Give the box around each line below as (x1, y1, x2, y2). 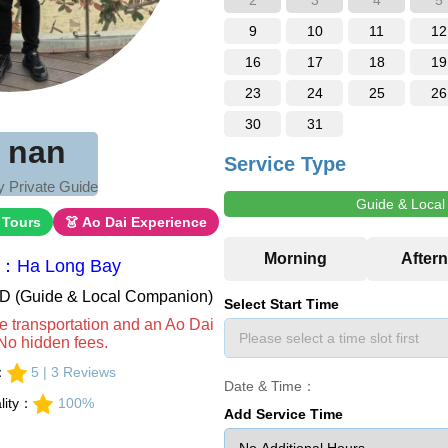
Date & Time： (224, 378, 316, 394)
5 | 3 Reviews (31, 364, 117, 380)
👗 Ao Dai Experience (64, 214, 207, 230)
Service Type (224, 153, 346, 175)
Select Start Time (224, 296, 339, 312)
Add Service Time (224, 406, 343, 422)
